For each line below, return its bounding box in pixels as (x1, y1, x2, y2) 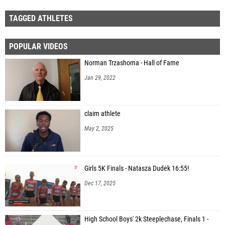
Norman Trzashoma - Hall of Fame (84, 58, 179, 67)
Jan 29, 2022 (84, 74, 116, 81)
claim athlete (84, 109, 121, 118)
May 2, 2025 (84, 125, 114, 132)
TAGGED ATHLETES (9, 13, 73, 23)
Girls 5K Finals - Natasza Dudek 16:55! (84, 164, 189, 173)
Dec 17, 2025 (84, 179, 116, 187)
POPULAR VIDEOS (9, 41, 68, 51)
